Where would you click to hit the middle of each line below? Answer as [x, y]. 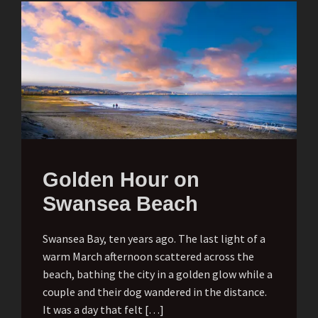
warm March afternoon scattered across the [148, 256]
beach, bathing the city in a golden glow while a [158, 274]
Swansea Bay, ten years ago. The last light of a [154, 238]
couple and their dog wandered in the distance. [155, 291]
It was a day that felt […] [103, 309]
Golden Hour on [121, 179]
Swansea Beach [120, 203]
